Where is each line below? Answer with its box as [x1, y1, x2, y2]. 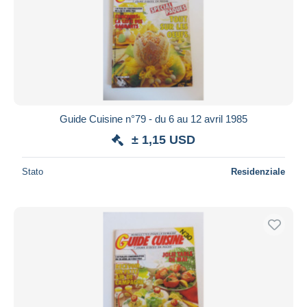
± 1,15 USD [132, 132, 195, 147]
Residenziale [231, 166, 285, 177]
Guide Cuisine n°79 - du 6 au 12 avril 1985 [60, 112, 247, 125]
